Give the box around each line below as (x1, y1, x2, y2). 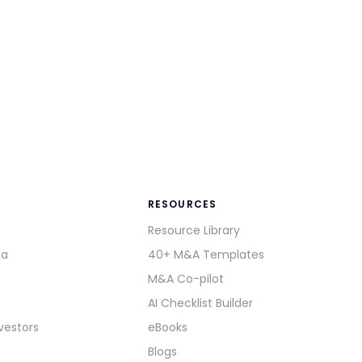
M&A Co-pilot (147, 270, 224, 287)
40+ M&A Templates (147, 246, 264, 263)
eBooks (147, 318, 187, 335)
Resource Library (147, 221, 240, 238)
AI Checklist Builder (147, 294, 253, 311)
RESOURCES (147, 196, 217, 211)
